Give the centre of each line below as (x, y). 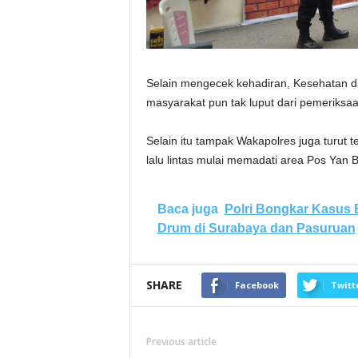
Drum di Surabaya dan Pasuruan (256, 228)
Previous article (181, 342)
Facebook (257, 285)
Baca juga (187, 209)
